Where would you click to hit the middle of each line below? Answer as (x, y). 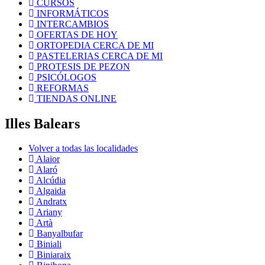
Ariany (48, 212)
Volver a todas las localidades (83, 148)
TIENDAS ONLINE (75, 98)
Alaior (47, 159)
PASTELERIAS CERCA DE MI (98, 56)
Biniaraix (53, 255)
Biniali (48, 244)
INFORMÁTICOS (72, 13)
